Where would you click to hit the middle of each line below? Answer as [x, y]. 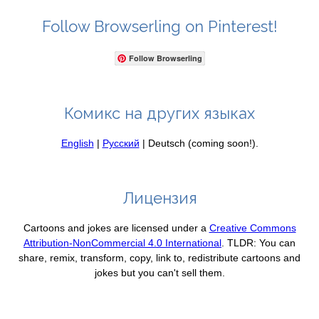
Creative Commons [252, 228]
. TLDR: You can [258, 242]
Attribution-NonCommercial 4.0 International [122, 242]
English [77, 143]
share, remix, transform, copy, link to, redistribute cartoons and [159, 257]
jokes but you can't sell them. [159, 272]
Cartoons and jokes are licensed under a [116, 228]
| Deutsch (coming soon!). [199, 143]
